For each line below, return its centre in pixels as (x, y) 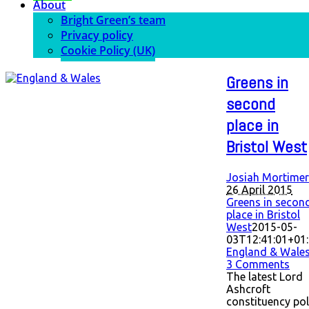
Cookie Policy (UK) (108, 50)
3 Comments (258, 264)
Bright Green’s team (113, 20)
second (251, 103)
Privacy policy (97, 35)
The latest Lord (265, 276)
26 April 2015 (259, 189)
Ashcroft (248, 289)
